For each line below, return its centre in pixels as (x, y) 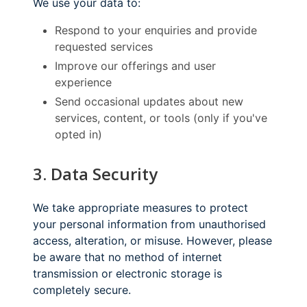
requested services (104, 46)
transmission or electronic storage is (127, 273)
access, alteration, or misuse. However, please (152, 240)
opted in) (78, 134)
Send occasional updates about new (149, 101)
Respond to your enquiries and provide (156, 30)
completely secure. (82, 290)
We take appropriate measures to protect (140, 207)
